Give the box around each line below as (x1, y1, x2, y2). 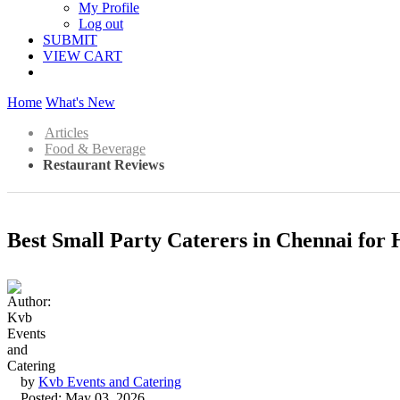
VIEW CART (43, 48, 122, 63)
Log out (79, 16, 123, 31)
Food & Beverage (45, 141, 146, 156)
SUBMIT (43, 32, 97, 47)
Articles (45, 125, 88, 140)
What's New (46, 95, 115, 110)
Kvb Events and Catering (38, 373, 181, 389)
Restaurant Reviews (43, 157, 164, 172)
